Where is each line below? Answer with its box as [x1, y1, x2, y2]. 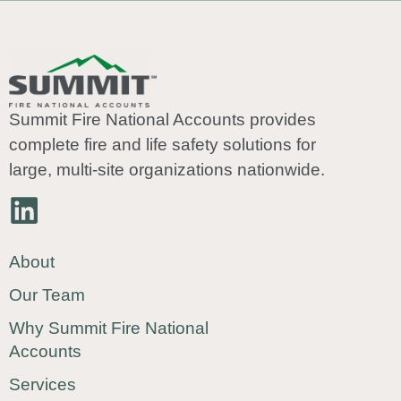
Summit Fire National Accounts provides [9, 109, 316, 129]
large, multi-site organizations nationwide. [9, 159, 325, 179]
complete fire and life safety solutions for [9, 134, 316, 154]
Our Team [9, 286, 85, 305]
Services [9, 375, 76, 395]
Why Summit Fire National [9, 319, 209, 338]
